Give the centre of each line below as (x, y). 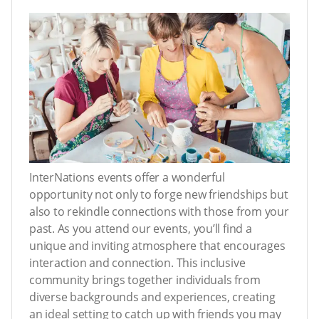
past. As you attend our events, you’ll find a (141, 229)
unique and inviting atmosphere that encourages (157, 246)
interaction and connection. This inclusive (137, 263)
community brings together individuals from (145, 280)
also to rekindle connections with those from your (159, 212)
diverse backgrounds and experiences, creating (152, 297)
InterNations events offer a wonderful (127, 178)
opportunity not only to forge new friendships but (159, 195)
